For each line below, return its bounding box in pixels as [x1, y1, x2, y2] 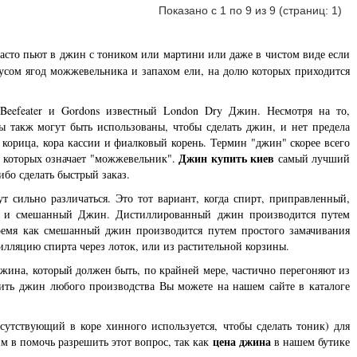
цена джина [212, 333, 271, 351]
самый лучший [277, 151, 351, 167]
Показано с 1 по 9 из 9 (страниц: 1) [159, 4, 342, 18]
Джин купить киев [178, 150, 278, 167]
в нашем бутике [270, 334, 350, 350]
